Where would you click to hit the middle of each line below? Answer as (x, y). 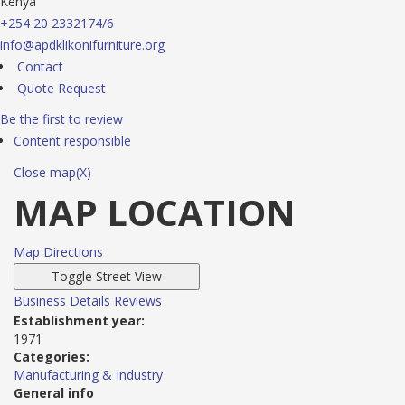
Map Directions (58, 252)
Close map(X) (52, 172)
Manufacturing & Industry (88, 375)
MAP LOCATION (155, 212)
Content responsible (72, 141)
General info (54, 393)
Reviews (138, 301)
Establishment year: (79, 320)
